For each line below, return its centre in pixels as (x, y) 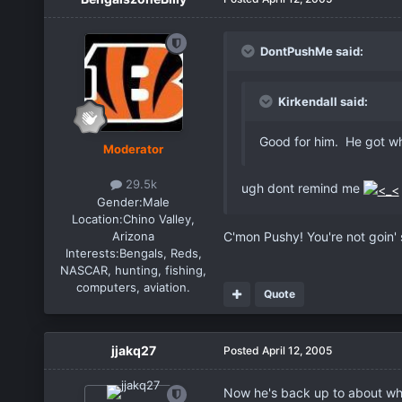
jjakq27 (133, 350)
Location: (98, 218)
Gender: (120, 201)
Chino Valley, (159, 218)
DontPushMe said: (310, 52)
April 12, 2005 (297, 350)
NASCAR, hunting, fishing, (134, 270)
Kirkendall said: (321, 102)
